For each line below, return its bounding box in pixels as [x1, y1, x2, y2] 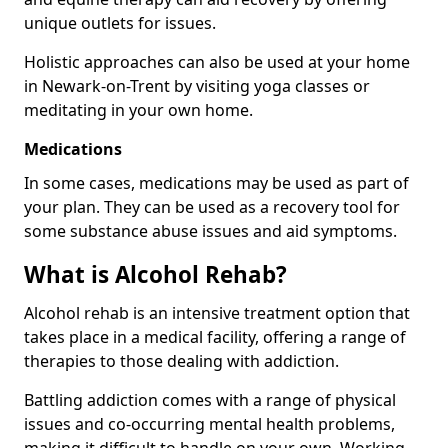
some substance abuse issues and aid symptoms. [24, 220, 397, 243]
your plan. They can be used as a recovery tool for [24, 196, 400, 219]
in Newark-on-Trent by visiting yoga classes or [24, 75, 370, 98]
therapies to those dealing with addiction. [24, 350, 339, 373]
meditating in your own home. [24, 99, 253, 122]
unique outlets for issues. [24, 12, 216, 35]
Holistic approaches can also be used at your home [24, 51, 410, 74]
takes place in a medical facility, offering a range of [24, 326, 406, 349]
